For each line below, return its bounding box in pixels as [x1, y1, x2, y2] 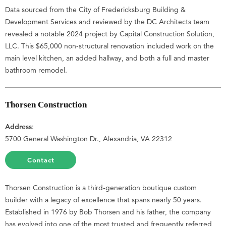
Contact [27, 156, 54, 164]
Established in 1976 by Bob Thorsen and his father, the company [5, 207, 211, 217]
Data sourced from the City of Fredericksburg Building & [5, 5, 186, 14]
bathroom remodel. [5, 65, 67, 75]
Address [5, 122, 32, 132]
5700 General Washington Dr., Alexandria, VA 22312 [5, 134, 172, 144]
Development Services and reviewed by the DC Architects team [5, 17, 209, 26]
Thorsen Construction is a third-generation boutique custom [5, 183, 197, 193]
